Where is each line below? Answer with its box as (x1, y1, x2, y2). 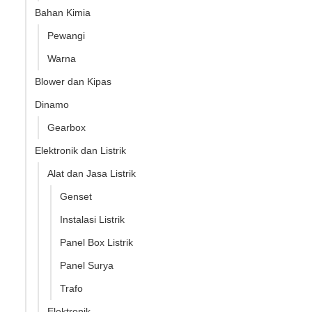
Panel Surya (60, 259, 114, 271)
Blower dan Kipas (35, 75, 111, 87)
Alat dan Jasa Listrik (47, 167, 136, 179)
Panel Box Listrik (60, 236, 133, 248)
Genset (60, 190, 92, 202)
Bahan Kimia (35, 6, 91, 18)
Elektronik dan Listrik (35, 144, 126, 156)
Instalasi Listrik (60, 213, 125, 225)
